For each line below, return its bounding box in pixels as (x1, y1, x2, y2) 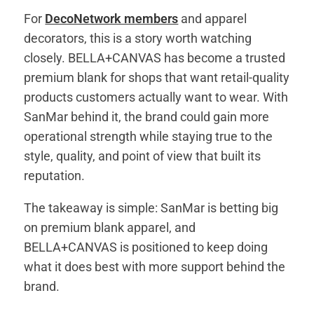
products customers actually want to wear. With (24, 89, 289, 104)
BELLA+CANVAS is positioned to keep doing (24, 239, 268, 254)
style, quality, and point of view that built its (24, 148, 261, 163)
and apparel (178, 11, 247, 26)
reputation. (24, 168, 86, 183)
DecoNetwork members (45, 11, 179, 26)
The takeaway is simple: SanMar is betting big (24, 200, 279, 215)
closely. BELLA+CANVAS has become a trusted (24, 50, 286, 65)
